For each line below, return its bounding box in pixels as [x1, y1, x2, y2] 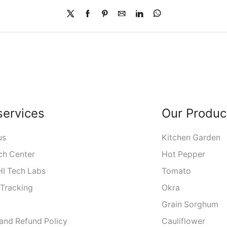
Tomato [161, 166, 191, 176]
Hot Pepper [161, 149, 205, 160]
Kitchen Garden [161, 133, 220, 143]
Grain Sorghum [161, 200, 218, 210]
